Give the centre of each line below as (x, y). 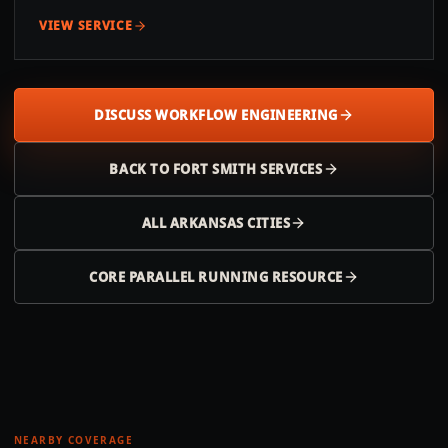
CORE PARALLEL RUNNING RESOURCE (216, 277)
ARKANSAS (206, 223)
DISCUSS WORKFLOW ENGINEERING (216, 115)
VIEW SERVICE (86, 25)
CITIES (267, 223)
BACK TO (141, 169)
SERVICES (289, 169)
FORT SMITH (214, 169)
